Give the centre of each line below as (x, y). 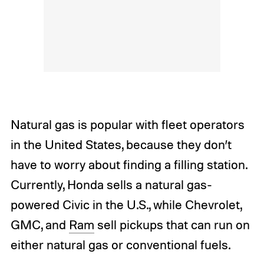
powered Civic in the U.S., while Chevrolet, (126, 204)
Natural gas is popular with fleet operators (127, 124)
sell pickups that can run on (172, 224)
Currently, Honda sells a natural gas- (111, 184)
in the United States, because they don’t (121, 144)
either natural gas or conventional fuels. (120, 244)
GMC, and (39, 224)
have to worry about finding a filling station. (128, 164)
